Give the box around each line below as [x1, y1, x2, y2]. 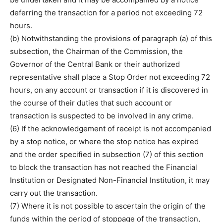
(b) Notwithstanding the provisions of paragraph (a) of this [10, 34, 212, 43]
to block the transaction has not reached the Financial [10, 163, 197, 172]
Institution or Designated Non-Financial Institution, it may [10, 175, 210, 185]
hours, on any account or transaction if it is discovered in [10, 85, 208, 95]
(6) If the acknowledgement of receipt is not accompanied [10, 124, 211, 133]
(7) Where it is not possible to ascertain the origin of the [10, 201, 206, 211]
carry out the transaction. [10, 188, 98, 198]
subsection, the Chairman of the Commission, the [10, 47, 183, 56]
